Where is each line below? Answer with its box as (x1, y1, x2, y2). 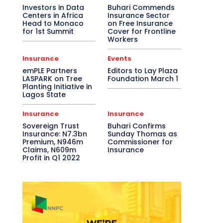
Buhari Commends (108, 2, 175, 12)
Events (108, 53, 132, 63)
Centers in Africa (22, 10, 83, 20)
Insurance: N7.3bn (22, 128, 87, 139)
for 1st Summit (22, 26, 74, 36)
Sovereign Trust (22, 120, 79, 131)
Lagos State (22, 89, 66, 100)
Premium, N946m (22, 136, 83, 147)
